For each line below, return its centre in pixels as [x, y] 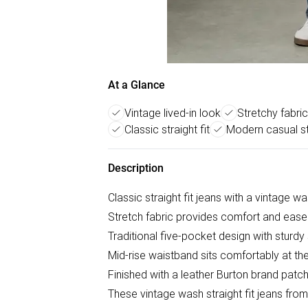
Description [136, 168]
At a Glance [136, 85]
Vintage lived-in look [173, 113]
